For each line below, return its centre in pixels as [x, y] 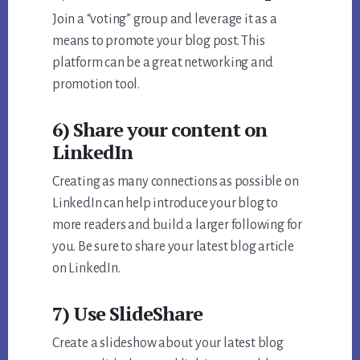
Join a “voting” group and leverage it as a [165, 20]
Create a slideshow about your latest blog [168, 344]
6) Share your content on [160, 130]
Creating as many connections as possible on [176, 182]
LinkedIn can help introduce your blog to [166, 204]
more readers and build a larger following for [178, 225]
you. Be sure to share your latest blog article [173, 247]
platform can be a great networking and [163, 63]
